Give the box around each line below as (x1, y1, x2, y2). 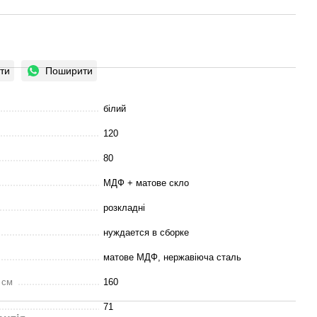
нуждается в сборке (103, 227, 189, 238)
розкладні (103, 202, 145, 213)
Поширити (45, 65, 93, 76)
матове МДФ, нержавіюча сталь (103, 252, 241, 263)
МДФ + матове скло (103, 178, 189, 188)
